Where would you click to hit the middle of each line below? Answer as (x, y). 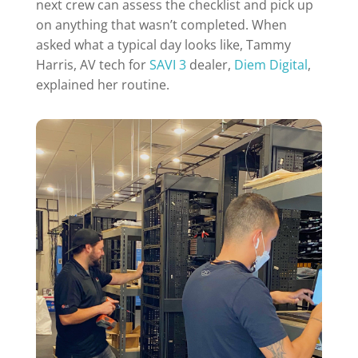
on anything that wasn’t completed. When (161, 25)
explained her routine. (102, 85)
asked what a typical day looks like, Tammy (163, 45)
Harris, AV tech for (92, 65)
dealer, (210, 65)
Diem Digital (270, 65)
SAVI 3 (167, 65)
